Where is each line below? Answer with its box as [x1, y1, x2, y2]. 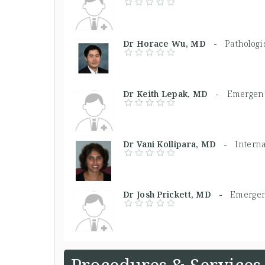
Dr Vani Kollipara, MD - [123, 138, 235, 150]
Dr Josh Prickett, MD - [123, 188, 231, 200]
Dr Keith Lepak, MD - [123, 88, 227, 99]
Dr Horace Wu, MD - [123, 37, 225, 49]
